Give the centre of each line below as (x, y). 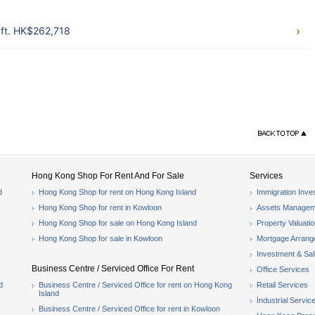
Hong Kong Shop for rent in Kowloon (100, 207)
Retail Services (282, 285)
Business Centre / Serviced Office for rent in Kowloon (129, 309)
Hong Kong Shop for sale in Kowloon (101, 238)
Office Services (283, 269)
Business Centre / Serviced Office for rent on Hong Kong (135, 285)
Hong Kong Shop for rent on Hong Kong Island (117, 192)
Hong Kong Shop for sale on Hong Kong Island (118, 223)
